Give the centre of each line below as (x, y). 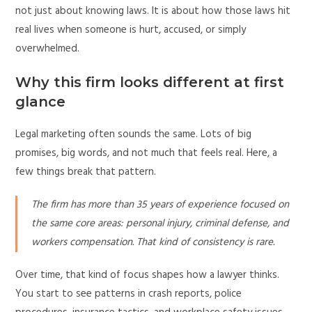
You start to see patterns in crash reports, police (129, 294)
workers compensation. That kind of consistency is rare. (153, 242)
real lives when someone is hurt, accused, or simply (131, 30)
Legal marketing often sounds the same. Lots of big (134, 134)
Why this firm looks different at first (150, 82)
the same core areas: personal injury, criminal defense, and (161, 224)
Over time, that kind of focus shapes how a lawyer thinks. (148, 275)
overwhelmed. (48, 49)
